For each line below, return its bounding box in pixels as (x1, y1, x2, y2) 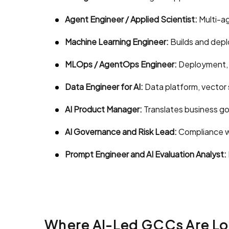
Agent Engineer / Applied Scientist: (65, 14, 197, 25)
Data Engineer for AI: (65, 81, 143, 93)
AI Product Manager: (65, 104, 142, 115)
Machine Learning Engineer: (65, 36, 169, 48)
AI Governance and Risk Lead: (65, 126, 177, 138)
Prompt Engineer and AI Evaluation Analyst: (65, 149, 226, 160)
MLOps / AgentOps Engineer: (65, 59, 177, 70)
